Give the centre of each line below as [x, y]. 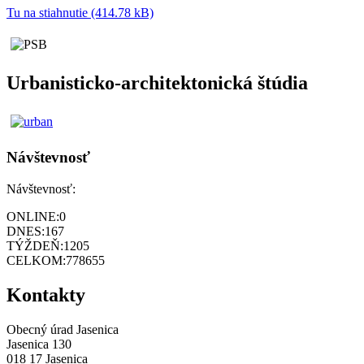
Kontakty [46, 295]
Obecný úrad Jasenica [63, 329]
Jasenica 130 [39, 344]
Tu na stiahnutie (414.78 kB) [80, 13]
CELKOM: [36, 260]
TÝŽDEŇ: [35, 245]
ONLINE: [33, 216]
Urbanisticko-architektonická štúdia [157, 83]
